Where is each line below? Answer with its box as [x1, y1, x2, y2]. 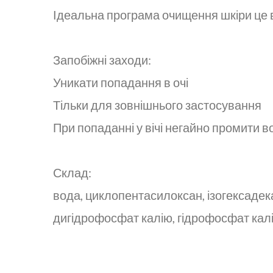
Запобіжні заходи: [53, 52, 151, 67]
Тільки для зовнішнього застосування [53, 97, 261, 112]
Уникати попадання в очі [53, 74, 188, 90]
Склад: [53, 165, 91, 180]
